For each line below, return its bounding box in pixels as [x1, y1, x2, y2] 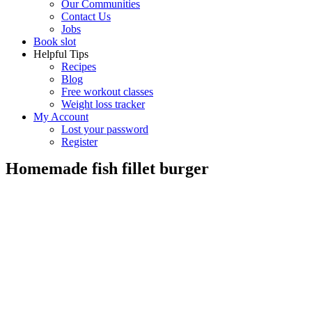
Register [61, 136, 97, 148]
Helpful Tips [33, 48, 88, 60]
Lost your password [61, 123, 148, 135]
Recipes [61, 61, 96, 72]
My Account [33, 111, 88, 123]
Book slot [33, 36, 76, 47]
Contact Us [61, 10, 111, 22]
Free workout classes [61, 86, 153, 97]
